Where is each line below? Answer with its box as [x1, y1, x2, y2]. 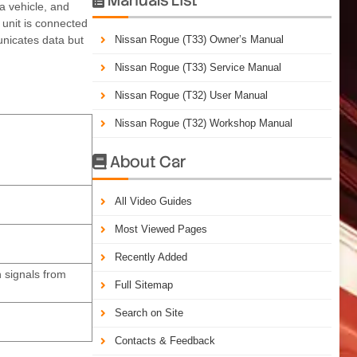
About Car [107, 151, 186, 172]
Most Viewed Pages [115, 222, 207, 235]
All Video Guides [115, 194, 192, 207]
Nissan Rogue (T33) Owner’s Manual [115, 33, 284, 45]
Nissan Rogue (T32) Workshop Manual [115, 116, 292, 129]
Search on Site [115, 306, 183, 319]
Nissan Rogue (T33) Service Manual [115, 61, 281, 73]
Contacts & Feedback [115, 334, 215, 347]
